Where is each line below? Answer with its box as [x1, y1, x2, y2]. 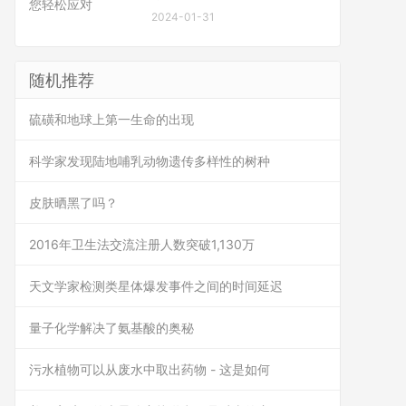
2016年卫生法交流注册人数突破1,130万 [29, 237, 255, 252]
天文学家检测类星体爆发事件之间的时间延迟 [29, 278, 283, 294]
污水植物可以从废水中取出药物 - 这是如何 [29, 362, 270, 377]
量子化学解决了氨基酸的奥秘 [29, 320, 194, 335]
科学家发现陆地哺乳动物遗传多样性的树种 [29, 153, 270, 169]
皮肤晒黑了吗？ [29, 195, 118, 210]
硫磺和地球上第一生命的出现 [29, 111, 194, 127]
